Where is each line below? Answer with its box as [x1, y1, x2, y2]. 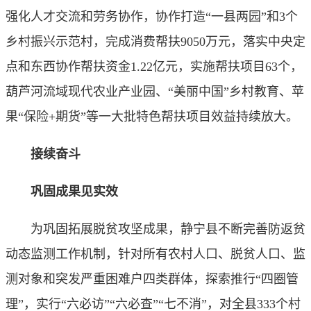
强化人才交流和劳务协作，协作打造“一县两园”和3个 [6, 10, 298, 24]
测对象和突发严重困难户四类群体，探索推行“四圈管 [6, 272, 299, 286]
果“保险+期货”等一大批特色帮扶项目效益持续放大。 [6, 110, 299, 124]
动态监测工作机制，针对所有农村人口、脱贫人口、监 [6, 247, 305, 261]
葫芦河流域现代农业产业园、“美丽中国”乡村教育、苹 [6, 85, 304, 99]
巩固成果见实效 [6, 185, 118, 199]
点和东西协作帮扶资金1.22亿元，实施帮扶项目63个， [6, 60, 303, 74]
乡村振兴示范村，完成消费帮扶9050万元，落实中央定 [6, 35, 305, 49]
